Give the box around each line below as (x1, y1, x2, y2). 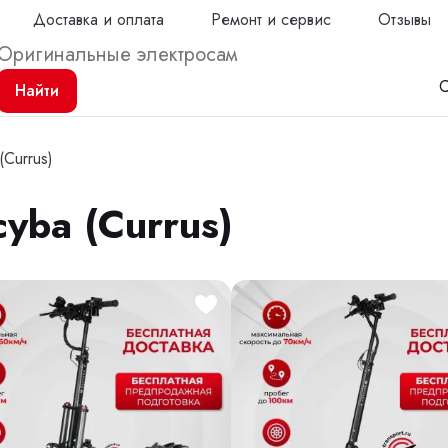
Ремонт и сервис (211, 7, 332, 31)
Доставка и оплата (33, 7, 165, 31)
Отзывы (378, 7, 432, 31)
